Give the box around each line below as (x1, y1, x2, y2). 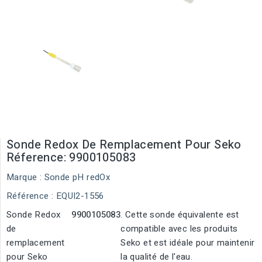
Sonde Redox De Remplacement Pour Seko (6, 136, 242, 153)
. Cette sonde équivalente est (120, 208, 239, 221)
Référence (6, 189, 49, 202)
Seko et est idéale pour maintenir (120, 236, 255, 249)
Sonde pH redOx (44, 171, 111, 184)
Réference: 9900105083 (6, 149, 136, 166)
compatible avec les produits (120, 222, 238, 235)
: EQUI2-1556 (51, 189, 104, 202)
